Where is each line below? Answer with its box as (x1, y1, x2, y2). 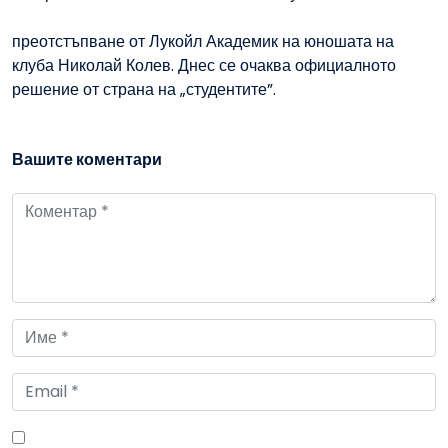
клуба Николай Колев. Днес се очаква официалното (12, 54, 396, 78)
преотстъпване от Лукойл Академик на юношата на (12, 30, 394, 54)
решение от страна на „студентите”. (12, 78, 276, 102)
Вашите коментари (12, 148, 162, 172)
